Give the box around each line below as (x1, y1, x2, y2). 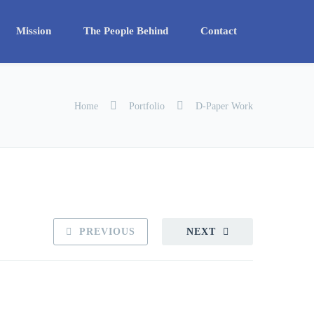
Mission (16, 25, 51, 36)
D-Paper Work (193, 101, 253, 111)
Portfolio (126, 101, 168, 111)
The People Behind (83, 25, 168, 36)
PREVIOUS (79, 226, 135, 237)
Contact (200, 25, 237, 36)
